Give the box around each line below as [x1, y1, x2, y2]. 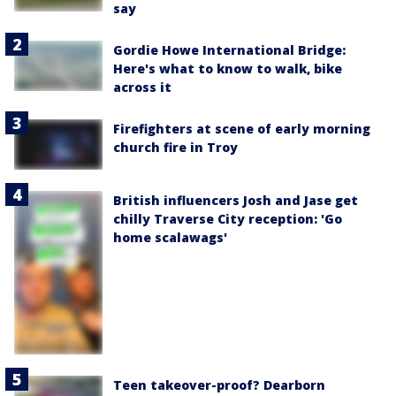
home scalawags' [113, 228, 227, 246]
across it [113, 79, 171, 96]
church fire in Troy [113, 139, 238, 156]
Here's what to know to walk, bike [113, 60, 342, 78]
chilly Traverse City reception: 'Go [113, 209, 342, 227]
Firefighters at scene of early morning [113, 120, 370, 138]
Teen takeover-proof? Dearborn [113, 377, 325, 394]
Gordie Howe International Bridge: [113, 42, 346, 59]
